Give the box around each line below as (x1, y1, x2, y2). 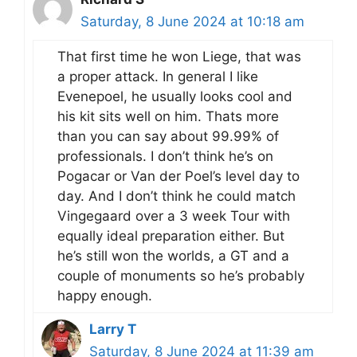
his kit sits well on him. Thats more (57, 108, 279, 124)
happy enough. (57, 287, 152, 304)
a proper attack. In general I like (57, 68, 258, 84)
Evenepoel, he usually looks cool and (57, 88, 292, 104)
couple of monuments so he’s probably (57, 267, 304, 284)
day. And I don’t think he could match (57, 187, 296, 204)
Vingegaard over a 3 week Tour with (57, 207, 290, 224)
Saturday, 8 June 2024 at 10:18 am (80, 13, 304, 29)
